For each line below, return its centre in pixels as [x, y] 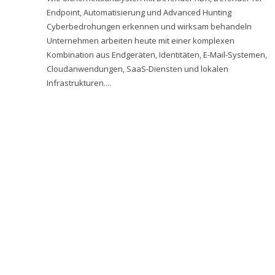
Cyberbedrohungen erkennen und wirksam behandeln [149, 26]
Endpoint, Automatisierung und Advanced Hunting [139, 12]
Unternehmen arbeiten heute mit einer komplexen [141, 40]
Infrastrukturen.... [79, 83]
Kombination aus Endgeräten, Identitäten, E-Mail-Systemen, [157, 54]
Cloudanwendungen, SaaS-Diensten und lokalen [137, 68]
